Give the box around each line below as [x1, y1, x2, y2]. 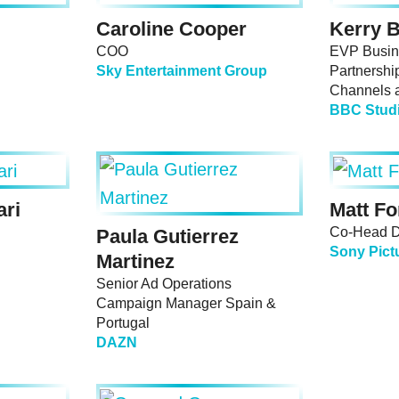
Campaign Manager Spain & [96, 296, 276, 312]
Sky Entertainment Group [96, 63, 267, 79]
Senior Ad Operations [96, 276, 232, 292]
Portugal [96, 315, 150, 331]
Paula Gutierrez [96, 225, 239, 248]
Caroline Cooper [96, 18, 247, 41]
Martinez [96, 250, 175, 273]
